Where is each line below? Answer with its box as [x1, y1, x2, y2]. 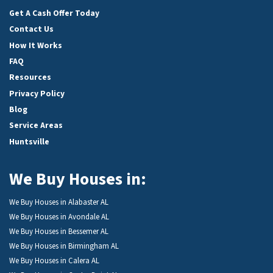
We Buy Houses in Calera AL [9, 255, 99, 266]
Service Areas [9, 119, 63, 132]
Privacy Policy [9, 87, 65, 99]
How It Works [9, 39, 62, 51]
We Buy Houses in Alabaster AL [9, 196, 108, 208]
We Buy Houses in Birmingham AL [9, 240, 119, 252]
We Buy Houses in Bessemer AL [9, 225, 108, 237]
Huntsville [9, 135, 49, 147]
